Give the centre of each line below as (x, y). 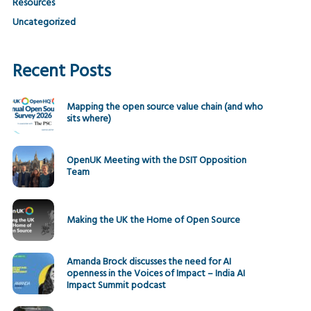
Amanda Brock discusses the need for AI (149, 262)
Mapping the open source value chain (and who (165, 107)
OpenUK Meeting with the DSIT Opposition (156, 161)
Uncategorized (44, 23)
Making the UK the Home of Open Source (153, 220)
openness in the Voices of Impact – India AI (155, 274)
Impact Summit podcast (116, 285)
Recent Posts (61, 72)
